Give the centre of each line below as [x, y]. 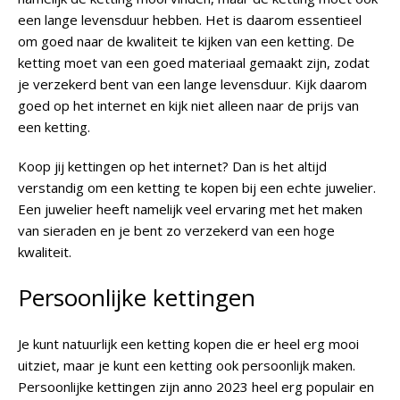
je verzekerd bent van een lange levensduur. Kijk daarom [192, 84]
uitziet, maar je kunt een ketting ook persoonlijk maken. [187, 365]
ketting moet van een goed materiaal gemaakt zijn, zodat [194, 62]
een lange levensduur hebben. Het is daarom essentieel [190, 20]
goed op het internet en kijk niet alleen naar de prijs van [188, 105]
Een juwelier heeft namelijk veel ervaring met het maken [190, 209]
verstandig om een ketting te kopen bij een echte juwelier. [197, 187]
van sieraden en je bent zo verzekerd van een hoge [176, 230]
